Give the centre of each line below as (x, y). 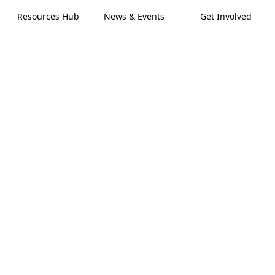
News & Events (134, 16)
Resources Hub (48, 16)
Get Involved (226, 16)
